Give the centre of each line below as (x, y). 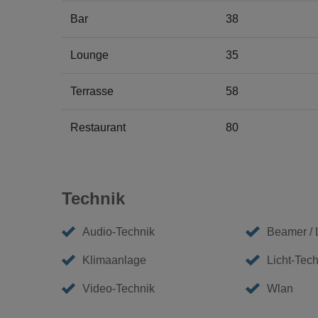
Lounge (89, 55)
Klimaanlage (115, 260)
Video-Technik (119, 289)
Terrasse (92, 91)
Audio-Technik (119, 232)
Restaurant (98, 127)
